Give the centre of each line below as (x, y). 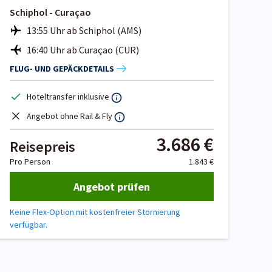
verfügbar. (29, 225)
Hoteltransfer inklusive (68, 97)
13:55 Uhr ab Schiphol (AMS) (84, 31)
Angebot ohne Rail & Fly (70, 116)
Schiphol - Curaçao (50, 12)
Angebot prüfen (112, 186)
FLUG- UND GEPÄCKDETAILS (62, 68)
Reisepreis (42, 147)
